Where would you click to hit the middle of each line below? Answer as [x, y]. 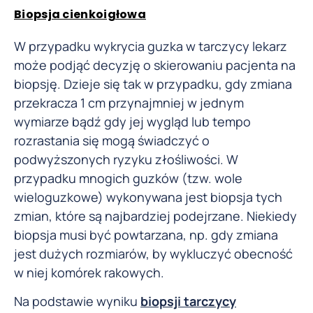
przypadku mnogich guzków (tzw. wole [128, 178]
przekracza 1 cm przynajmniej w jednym [129, 102]
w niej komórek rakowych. [89, 272]
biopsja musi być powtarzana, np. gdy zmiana [146, 234]
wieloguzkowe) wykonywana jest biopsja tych [148, 197]
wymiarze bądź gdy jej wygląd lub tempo [132, 121]
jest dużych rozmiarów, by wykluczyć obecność [153, 253]
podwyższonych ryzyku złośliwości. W [126, 159]
